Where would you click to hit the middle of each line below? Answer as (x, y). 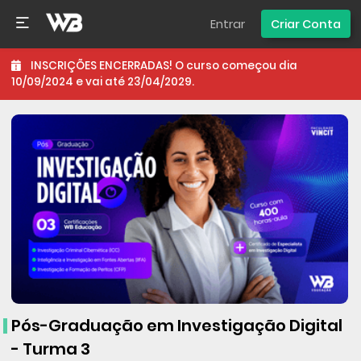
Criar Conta (305, 24)
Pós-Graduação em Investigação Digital (176, 326)
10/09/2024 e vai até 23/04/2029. (102, 81)
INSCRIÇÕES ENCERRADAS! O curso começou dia (164, 65)
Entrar (228, 24)
